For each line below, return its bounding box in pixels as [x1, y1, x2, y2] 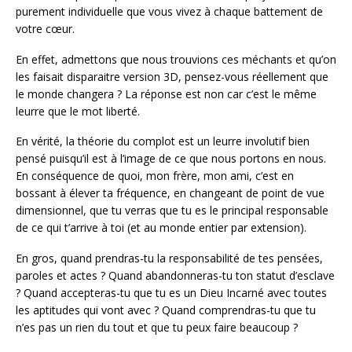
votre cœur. [16, 20, 75, 36]
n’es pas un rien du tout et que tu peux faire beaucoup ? [16, 320, 298, 335]
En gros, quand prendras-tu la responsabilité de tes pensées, [16, 251, 323, 266]
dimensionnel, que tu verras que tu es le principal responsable [16, 203, 328, 218]
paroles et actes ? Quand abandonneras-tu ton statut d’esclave [16, 268, 335, 284]
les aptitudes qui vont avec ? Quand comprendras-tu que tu [16, 302, 316, 318]
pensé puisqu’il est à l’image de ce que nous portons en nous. [16, 151, 326, 167]
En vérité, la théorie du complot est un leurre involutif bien [16, 134, 310, 149]
